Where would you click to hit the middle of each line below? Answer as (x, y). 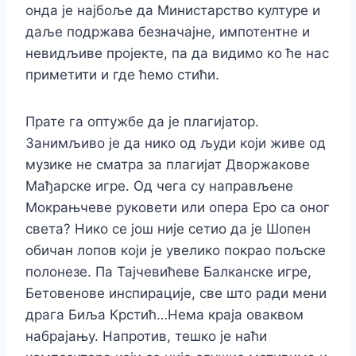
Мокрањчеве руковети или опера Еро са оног (178, 207)
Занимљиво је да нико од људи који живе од (176, 143)
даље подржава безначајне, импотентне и (168, 32)
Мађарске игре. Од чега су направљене (161, 186)
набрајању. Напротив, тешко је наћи (146, 336)
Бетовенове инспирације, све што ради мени (176, 293)
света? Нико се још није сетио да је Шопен (168, 229)
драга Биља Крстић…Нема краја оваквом (164, 315)
